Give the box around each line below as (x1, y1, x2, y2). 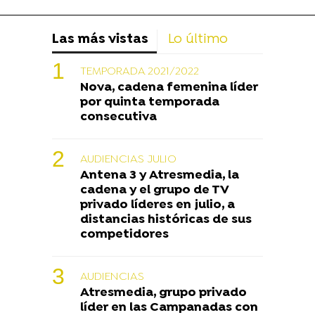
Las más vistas (52, 32, 148, 49)
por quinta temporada (80, 95, 219, 110)
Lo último (168, 32, 228, 49)
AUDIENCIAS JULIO (80, 153, 176, 167)
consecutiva (80, 110, 157, 125)
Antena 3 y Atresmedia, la (80, 168, 239, 184)
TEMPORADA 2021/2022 (80, 65, 199, 79)
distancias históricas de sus (80, 212, 252, 228)
